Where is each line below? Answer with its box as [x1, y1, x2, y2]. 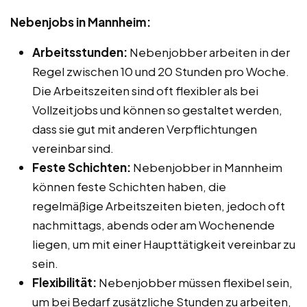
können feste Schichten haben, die [32, 178, 226, 194]
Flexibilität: [32, 274, 97, 290]
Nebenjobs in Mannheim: [10, 14, 151, 29]
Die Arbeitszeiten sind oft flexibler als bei [32, 82, 258, 98]
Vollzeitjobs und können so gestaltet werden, [32, 101, 282, 117]
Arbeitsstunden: [32, 44, 127, 60]
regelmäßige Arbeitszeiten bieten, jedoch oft [32, 197, 285, 213]
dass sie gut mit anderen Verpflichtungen [32, 121, 257, 136]
